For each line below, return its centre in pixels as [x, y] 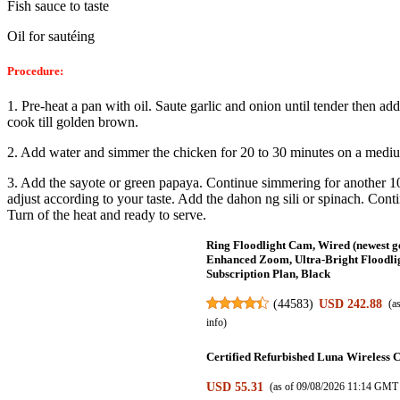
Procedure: [35, 71]
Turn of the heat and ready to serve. [107, 215]
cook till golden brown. [73, 122]
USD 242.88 [351, 303]
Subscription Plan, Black [269, 274]
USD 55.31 [235, 386]
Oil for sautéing [51, 36]
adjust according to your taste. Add [107, 199]
